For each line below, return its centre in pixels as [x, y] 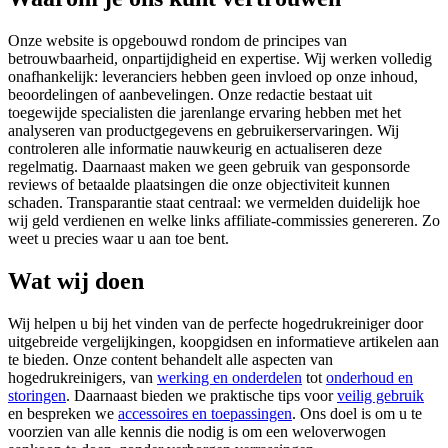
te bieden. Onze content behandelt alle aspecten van [170, 359]
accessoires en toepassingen [205, 413]
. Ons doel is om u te [357, 413]
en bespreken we [63, 413]
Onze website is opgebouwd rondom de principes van [177, 40]
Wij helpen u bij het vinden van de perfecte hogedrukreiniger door [215, 323]
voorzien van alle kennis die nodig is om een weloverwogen [197, 431]
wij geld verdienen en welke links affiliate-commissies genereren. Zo [224, 220]
